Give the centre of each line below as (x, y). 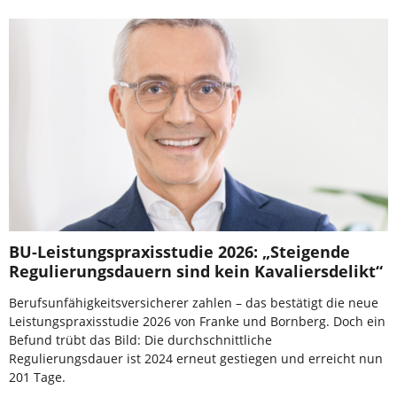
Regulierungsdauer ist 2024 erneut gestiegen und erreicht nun (196, 359)
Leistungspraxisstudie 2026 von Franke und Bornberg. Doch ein (197, 322)
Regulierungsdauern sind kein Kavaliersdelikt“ (196, 272)
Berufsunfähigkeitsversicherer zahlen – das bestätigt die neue (194, 303)
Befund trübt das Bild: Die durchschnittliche (140, 340)
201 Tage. (37, 378)
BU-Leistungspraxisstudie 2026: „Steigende (179, 252)
